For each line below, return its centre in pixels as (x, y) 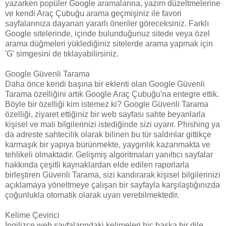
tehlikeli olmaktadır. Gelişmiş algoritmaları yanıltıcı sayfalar (109, 154)
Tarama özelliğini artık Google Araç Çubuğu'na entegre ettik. (112, 94)
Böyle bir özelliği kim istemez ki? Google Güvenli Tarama (107, 104)
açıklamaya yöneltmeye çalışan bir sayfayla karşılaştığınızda (112, 185)
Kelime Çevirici (32, 215)
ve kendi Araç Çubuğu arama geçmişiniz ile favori (93, 13)
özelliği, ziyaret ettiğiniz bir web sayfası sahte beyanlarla (105, 114)
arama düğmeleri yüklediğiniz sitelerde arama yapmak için (109, 43)
